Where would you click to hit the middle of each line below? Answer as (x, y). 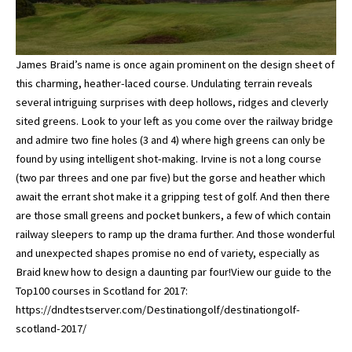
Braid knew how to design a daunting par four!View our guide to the (174, 272)
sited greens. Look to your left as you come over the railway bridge (174, 121)
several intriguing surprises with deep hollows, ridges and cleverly (172, 102)
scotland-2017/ (51, 328)
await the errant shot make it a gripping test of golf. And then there (173, 196)
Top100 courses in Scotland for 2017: (102, 291)
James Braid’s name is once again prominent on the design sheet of (175, 64)
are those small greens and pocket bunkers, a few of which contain (173, 215)
